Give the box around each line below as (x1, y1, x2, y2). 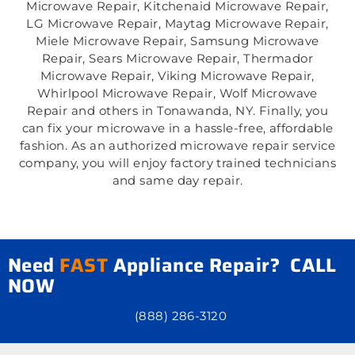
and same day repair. (112, 173, 243, 189)
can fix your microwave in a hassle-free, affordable (21, 120, 334, 136)
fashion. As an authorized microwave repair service (19, 138, 336, 154)
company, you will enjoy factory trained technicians (19, 155, 336, 171)
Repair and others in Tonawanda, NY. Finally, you (26, 103, 329, 119)
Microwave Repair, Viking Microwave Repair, (40, 68, 315, 84)
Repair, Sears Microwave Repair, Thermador (41, 51, 314, 67)
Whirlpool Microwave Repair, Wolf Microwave (37, 86, 318, 101)
